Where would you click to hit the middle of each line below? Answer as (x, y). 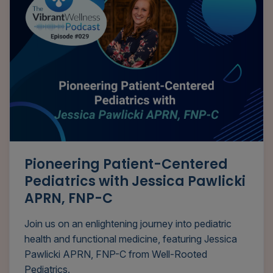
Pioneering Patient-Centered (126, 165)
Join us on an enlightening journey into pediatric (128, 224)
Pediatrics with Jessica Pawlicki (135, 182)
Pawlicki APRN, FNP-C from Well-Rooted (116, 254)
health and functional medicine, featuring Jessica (131, 239)
